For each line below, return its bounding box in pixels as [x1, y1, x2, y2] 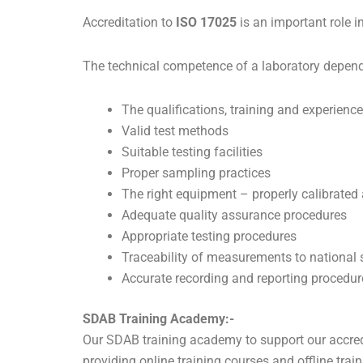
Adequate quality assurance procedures [122, 207, 347, 223]
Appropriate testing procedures [122, 228, 297, 244]
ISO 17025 [176, 15, 237, 30]
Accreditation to [83, 15, 176, 30]
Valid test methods [122, 123, 228, 139]
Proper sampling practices [122, 165, 271, 181]
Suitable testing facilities [122, 144, 263, 160]
